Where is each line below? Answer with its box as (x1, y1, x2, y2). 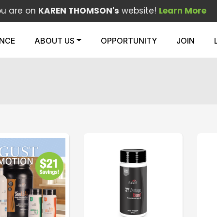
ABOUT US (34, 35, 75, 46)
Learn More (158, 5, 206, 16)
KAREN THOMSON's (38, 5, 119, 16)
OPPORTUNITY (100, 35, 157, 46)
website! (119, 5, 159, 16)
